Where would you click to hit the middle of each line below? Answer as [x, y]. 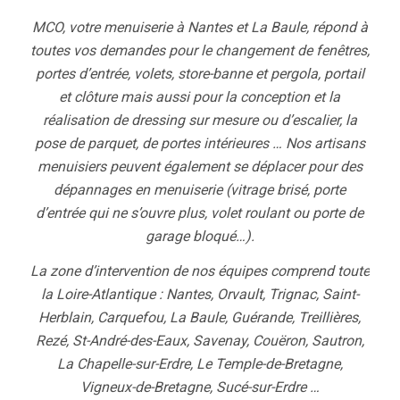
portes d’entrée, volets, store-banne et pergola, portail [200, 73]
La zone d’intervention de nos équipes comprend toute [200, 271]
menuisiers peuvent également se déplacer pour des [200, 166]
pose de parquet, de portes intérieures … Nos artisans [200, 143]
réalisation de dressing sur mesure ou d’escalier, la [200, 120]
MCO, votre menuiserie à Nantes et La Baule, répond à [200, 27]
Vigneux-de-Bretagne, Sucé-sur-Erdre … [200, 387]
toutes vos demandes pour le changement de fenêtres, [200, 50]
